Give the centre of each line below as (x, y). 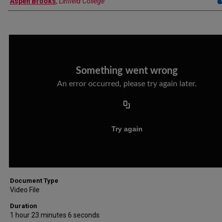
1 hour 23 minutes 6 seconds (55, 215)
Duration (24, 206)
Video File (25, 190)
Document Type (34, 181)
